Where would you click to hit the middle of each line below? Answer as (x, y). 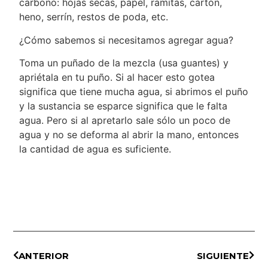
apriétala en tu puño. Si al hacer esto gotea (117, 77)
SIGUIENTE (223, 255)
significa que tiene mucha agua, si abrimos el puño (134, 92)
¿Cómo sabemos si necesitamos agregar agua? (127, 40)
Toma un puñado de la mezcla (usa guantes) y (124, 63)
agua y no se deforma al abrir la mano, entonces (129, 135)
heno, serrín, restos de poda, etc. (94, 17)
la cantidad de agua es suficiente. (95, 149)
